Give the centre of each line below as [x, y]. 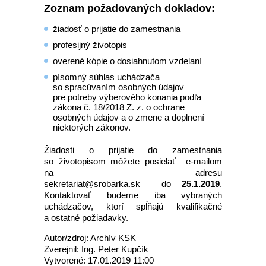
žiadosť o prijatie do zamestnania [117, 29]
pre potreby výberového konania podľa [127, 97]
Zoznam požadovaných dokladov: [129, 8]
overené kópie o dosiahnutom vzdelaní [127, 61]
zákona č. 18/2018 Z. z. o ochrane [119, 107]
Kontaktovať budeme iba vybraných [133, 195]
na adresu [133, 172]
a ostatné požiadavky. [86, 218]
